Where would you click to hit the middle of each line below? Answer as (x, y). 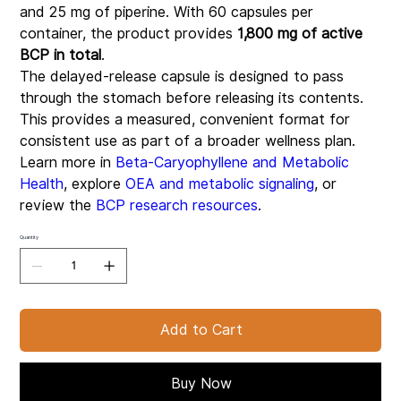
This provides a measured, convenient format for (185, 119)
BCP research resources (177, 205)
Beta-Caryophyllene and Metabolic (233, 162)
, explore (95, 183)
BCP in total (61, 55)
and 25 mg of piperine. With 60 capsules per (167, 12)
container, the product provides (129, 33)
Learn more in (68, 162)
